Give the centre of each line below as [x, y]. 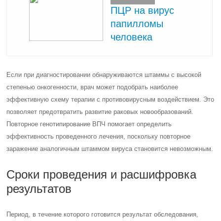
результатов [39, 189]
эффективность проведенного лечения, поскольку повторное [99, 136]
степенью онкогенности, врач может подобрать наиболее [92, 87]
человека [132, 37]
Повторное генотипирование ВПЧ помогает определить [89, 124]
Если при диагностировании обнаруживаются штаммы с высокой [104, 75]
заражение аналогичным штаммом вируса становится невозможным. [110, 149]
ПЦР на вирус [143, 10]
